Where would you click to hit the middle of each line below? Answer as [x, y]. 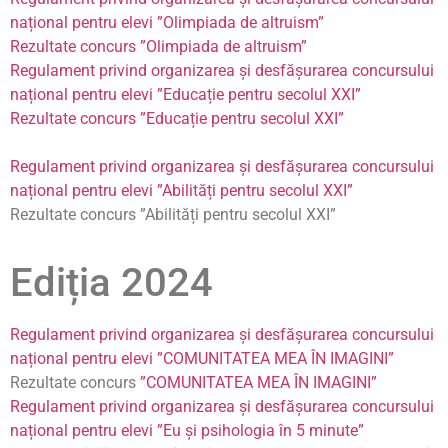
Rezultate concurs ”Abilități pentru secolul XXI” [173, 215]
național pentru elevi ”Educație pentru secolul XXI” [185, 95]
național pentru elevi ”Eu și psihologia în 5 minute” [187, 431]
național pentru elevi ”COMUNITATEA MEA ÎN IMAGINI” [202, 359]
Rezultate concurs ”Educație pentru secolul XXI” [177, 119]
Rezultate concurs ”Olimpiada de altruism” [158, 47]
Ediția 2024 [111, 283]
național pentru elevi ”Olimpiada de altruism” [167, 23]
